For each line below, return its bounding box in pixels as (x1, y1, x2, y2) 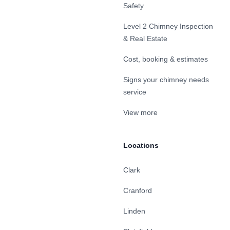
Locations (123, 141, 159, 150)
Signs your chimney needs (123, 75, 209, 84)
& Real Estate (123, 34, 167, 43)
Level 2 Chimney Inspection (123, 22, 213, 31)
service (123, 88, 146, 97)
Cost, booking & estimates (123, 55, 208, 64)
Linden (123, 207, 145, 216)
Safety (123, 2, 144, 10)
